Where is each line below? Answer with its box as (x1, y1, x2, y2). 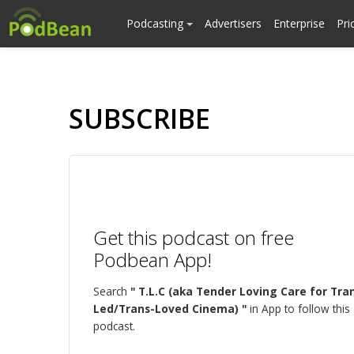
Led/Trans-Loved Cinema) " (93, 301, 247, 316)
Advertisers (205, 16, 262, 31)
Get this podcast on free (93, 224, 294, 250)
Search (93, 284, 130, 299)
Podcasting (126, 16, 186, 31)
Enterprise (273, 16, 325, 31)
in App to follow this (247, 301, 350, 316)
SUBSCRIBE (69, 100, 210, 137)
